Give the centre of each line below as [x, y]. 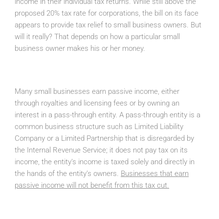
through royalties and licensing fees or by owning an [97, 103]
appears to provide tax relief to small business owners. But [108, 25]
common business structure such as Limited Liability [99, 127]
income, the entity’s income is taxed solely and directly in [105, 162]
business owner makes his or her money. [80, 49]
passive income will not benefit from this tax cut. [92, 186]
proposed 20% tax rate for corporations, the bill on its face [107, 13]
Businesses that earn [155, 174]
